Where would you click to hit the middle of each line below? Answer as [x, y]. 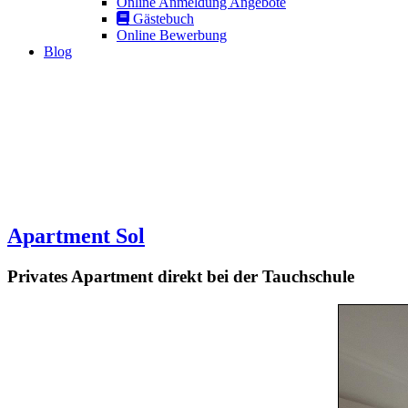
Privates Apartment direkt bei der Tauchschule [181, 276]
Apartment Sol [76, 235]
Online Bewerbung [172, 35]
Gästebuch [163, 19]
